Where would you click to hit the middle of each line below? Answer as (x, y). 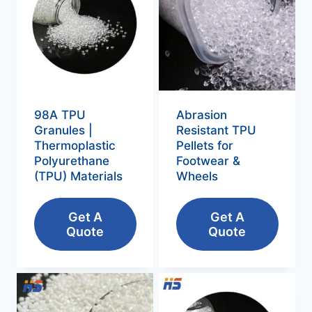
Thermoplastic (75, 145)
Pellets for (204, 145)
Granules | (63, 130)
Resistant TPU (216, 130)
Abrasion (201, 115)
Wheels (197, 176)
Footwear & (208, 161)
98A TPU (60, 115)
